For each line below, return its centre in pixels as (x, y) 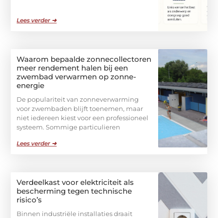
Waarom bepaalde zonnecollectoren (84, 59)
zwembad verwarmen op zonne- (77, 77)
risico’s (29, 200)
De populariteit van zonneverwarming (78, 100)
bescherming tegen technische (74, 191)
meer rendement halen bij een (73, 68)
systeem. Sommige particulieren (69, 127)
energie (31, 86)
